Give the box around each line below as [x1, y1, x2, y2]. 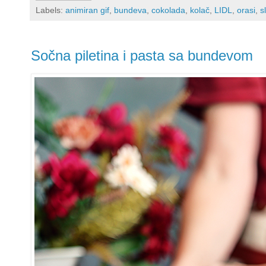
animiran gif [65, 5, 109, 15]
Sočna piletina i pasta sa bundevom [31, 47, 253, 64]
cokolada [151, 5, 185, 15]
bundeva [114, 5, 147, 15]
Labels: [36, 5, 65, 15]
